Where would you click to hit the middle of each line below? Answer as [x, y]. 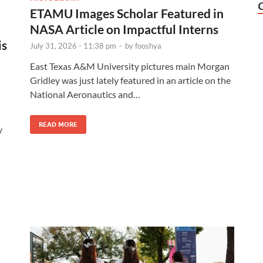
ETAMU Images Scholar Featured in [127, 13]
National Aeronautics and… [85, 94]
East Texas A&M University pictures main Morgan [130, 66]
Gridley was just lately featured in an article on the [130, 80]
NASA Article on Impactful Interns [124, 29]
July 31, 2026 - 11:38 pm [73, 45]
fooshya [148, 45]
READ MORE [58, 124]
